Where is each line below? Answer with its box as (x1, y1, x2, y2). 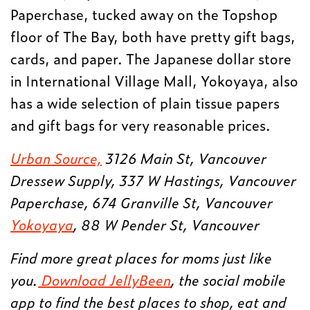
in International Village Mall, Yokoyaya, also (10, 69, 299, 91)
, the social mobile (171, 268, 286, 290)
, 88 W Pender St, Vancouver (73, 213, 260, 235)
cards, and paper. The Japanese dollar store (10, 47, 292, 69)
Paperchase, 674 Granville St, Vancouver (10, 191, 273, 212)
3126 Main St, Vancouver (102, 147, 271, 168)
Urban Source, (10, 147, 102, 168)
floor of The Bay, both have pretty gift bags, (10, 25, 296, 46)
